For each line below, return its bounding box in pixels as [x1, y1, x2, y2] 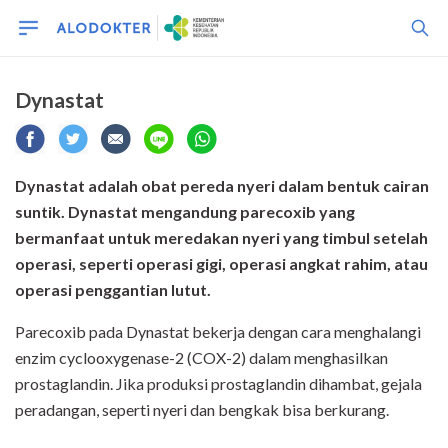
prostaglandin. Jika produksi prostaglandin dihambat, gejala [15, 374, 422, 393]
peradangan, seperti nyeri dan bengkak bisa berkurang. [15, 400, 389, 419]
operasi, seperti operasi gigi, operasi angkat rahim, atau [15, 254, 428, 273]
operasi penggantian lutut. [15, 280, 217, 299]
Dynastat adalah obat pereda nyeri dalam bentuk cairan [15, 176, 429, 195]
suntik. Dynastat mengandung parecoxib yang [15, 202, 355, 221]
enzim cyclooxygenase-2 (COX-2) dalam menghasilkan [15, 348, 388, 367]
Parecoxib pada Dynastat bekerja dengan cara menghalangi [15, 322, 421, 341]
